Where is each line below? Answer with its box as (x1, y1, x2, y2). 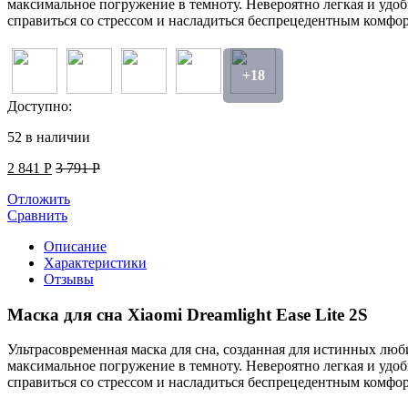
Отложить (7, 190, 70, 207)
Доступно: (7, 97, 72, 114)
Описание (44, 238, 107, 254)
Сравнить (7, 207, 67, 223)
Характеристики (44, 254, 147, 270)
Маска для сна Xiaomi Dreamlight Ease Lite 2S (7, 304, 368, 324)
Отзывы (44, 270, 94, 287)
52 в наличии (7, 128, 90, 145)
